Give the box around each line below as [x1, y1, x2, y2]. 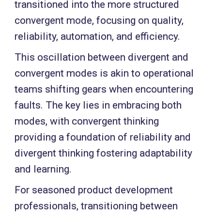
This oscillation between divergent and [15, 51, 188, 63]
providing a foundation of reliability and [15, 131, 191, 143]
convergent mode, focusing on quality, [15, 15, 184, 27]
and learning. [15, 163, 72, 175]
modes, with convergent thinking [15, 115, 159, 127]
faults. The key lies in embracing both [15, 99, 182, 111]
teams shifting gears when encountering [15, 83, 193, 95]
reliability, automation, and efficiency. [15, 31, 180, 43]
